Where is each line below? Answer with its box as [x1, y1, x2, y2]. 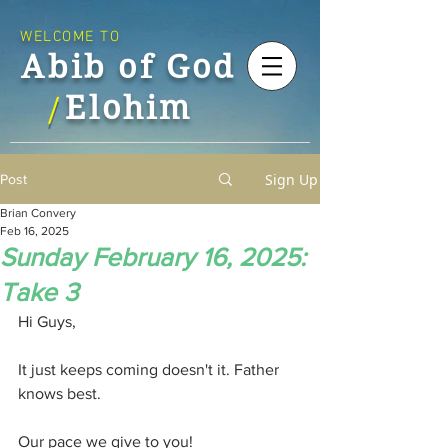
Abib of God [21, 47, 237, 86]
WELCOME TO [20, 28, 120, 46]
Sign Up [265, 169, 318, 189]
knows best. [18, 385, 101, 402]
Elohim [65, 88, 193, 127]
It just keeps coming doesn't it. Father [18, 361, 283, 378]
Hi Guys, [18, 313, 76, 330]
